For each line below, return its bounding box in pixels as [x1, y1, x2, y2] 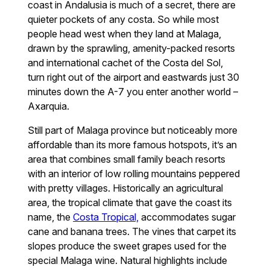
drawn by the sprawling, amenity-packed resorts [28, 42, 236, 54]
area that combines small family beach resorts [28, 152, 226, 165]
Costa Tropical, [73, 210, 139, 223]
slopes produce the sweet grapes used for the [28, 239, 227, 252]
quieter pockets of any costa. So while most [28, 13, 219, 25]
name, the [28, 210, 74, 223]
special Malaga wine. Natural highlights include [28, 254, 228, 266]
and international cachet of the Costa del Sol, [28, 56, 224, 69]
